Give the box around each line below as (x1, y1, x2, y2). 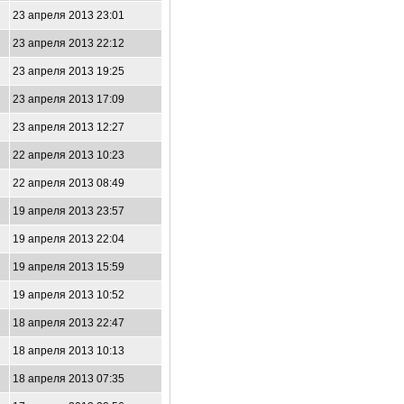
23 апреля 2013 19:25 (13, 65, 124, 78)
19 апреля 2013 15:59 (13, 261, 124, 273)
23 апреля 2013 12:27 (13, 121, 124, 133)
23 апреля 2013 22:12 (13, 37, 124, 50)
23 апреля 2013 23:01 (13, 9, 124, 22)
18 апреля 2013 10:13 (13, 344, 124, 357)
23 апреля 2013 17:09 (13, 93, 124, 106)
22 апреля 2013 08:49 (13, 177, 124, 189)
